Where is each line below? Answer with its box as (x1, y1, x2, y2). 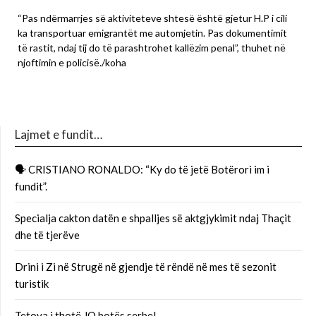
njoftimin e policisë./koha (18, 56, 126, 69)
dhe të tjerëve (15, 229, 80, 242)
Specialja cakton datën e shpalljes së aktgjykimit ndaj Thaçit (15, 212, 291, 225)
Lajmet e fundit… (15, 127, 102, 142)
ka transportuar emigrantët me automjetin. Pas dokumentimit (18, 27, 287, 39)
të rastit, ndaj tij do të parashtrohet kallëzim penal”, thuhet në (18, 42, 286, 54)
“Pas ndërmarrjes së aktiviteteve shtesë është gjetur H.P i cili (18, 12, 287, 25)
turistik (15, 277, 49, 291)
